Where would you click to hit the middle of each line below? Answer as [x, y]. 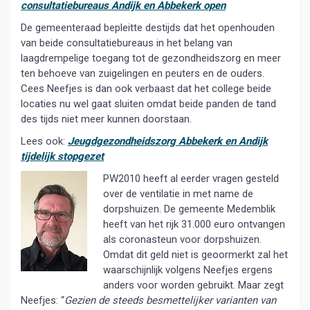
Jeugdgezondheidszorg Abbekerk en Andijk [168, 141]
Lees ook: [44, 141]
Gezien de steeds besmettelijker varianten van [170, 300]
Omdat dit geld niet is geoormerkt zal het [195, 255]
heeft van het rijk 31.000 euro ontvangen [194, 224]
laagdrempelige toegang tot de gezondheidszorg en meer [151, 58]
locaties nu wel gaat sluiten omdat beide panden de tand [148, 104]
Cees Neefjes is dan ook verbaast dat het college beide [146, 89]
